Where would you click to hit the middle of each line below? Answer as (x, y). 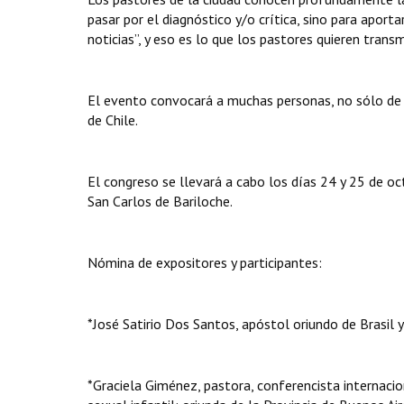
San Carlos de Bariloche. (160, 201)
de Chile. (113, 120)
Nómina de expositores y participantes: (205, 262)
